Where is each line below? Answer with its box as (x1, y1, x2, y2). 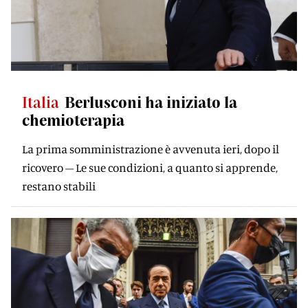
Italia (22, 93, 59, 111)
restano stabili (22, 179, 96, 193)
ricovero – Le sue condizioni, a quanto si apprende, (22, 160, 278, 175)
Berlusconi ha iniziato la (65, 93, 237, 111)
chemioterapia (22, 111, 124, 129)
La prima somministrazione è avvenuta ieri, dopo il (22, 142, 279, 156)
